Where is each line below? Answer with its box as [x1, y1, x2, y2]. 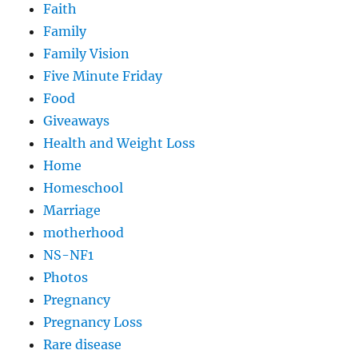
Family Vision [43, 45, 130, 62]
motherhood [43, 224, 125, 241]
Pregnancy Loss [43, 313, 143, 330]
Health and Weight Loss [43, 134, 196, 151]
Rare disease [43, 336, 122, 352]
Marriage [43, 201, 101, 218]
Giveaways [43, 112, 110, 129]
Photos [43, 268, 89, 285]
